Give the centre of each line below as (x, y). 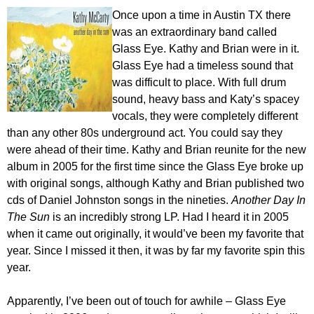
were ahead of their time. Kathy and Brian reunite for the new (157, 150)
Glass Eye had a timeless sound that (203, 66)
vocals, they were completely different (205, 116)
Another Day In (268, 200)
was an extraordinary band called (194, 32)
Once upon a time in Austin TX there (202, 15)
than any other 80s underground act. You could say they (145, 133)
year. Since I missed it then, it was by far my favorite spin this (156, 251)
